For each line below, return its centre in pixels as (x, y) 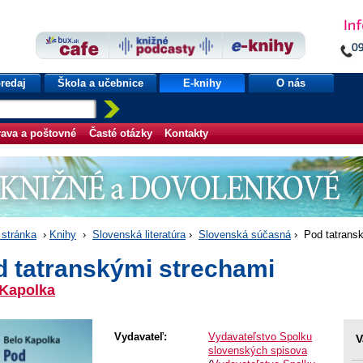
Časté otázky (120, 133)
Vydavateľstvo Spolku (260, 337)
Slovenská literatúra (139, 235)
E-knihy (203, 83)
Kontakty (187, 133)
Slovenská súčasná (245, 235)
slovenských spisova (258, 350)
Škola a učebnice (100, 83)
